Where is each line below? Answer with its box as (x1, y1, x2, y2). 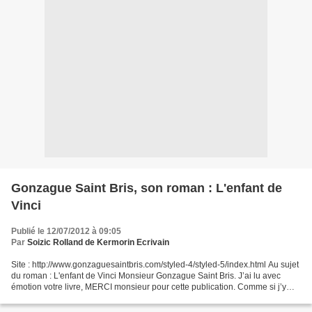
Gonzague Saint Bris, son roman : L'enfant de (11, 181, 282, 195)
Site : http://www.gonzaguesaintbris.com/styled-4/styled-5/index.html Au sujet (11, 260, 299, 270)
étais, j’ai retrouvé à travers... (11, 293, 119, 303)
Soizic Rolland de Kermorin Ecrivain (27, 237, 169, 247)
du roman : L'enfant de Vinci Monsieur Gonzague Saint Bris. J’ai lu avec (11, 271, 281, 281)
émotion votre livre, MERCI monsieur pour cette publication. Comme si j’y (11, 282, 286, 292)
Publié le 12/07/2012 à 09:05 (11, 226, 121, 236)
